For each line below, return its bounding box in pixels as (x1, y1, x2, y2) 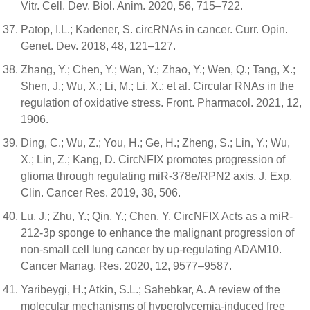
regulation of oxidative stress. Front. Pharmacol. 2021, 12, (21, 96, 302, 109)
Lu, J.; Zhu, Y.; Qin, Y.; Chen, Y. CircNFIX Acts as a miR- (21, 210, 293, 222)
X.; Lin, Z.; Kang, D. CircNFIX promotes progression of (21, 153, 285, 165)
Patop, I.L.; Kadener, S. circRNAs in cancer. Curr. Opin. (21, 23, 288, 35)
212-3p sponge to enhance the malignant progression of (21, 226, 294, 239)
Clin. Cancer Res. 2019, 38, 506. (21, 186, 181, 199)
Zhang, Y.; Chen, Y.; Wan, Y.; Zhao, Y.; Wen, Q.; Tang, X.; (21, 63, 295, 75)
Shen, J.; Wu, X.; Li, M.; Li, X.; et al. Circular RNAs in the (21, 80, 294, 92)
